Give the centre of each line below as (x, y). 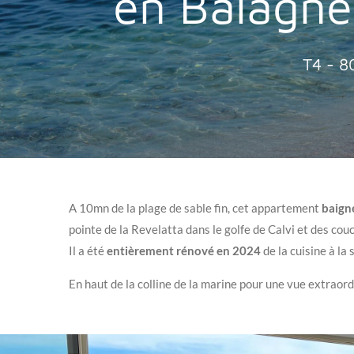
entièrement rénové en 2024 (185, 250)
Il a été (88, 250)
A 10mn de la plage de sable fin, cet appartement (195, 208)
